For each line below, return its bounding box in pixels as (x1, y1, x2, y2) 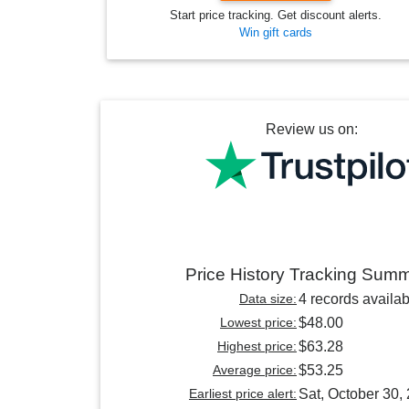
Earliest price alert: (189, 386, 297, 402)
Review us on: (265, 121, 358, 138)
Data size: (239, 291, 297, 307)
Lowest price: (220, 315, 297, 330)
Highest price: (217, 339, 297, 354)
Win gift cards (239, 26, 312, 40)
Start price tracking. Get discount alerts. (170, 8, 382, 23)
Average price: (213, 362, 297, 378)
